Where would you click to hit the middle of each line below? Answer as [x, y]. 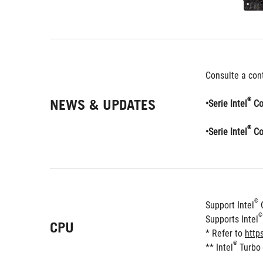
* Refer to [225, 233]
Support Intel [230, 205]
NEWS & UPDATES [103, 104]
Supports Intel [232, 219]
